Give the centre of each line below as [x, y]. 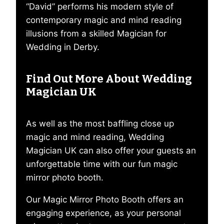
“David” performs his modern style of [100, 7]
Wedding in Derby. [63, 47]
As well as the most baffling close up [100, 123]
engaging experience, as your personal [103, 213]
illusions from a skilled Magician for [96, 34]
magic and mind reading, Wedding [95, 137]
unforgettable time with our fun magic [102, 164]
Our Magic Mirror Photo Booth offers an [105, 199]
